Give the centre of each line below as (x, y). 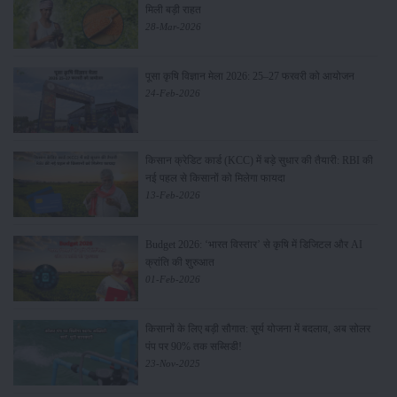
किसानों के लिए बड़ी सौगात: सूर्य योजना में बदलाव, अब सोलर (258, 328)
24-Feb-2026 (173, 93)
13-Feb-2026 (173, 195)
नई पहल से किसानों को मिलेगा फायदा (216, 179)
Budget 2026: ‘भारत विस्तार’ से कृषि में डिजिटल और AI (254, 244)
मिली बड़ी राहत (174, 10)
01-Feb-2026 (173, 279)
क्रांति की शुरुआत (180, 262)
